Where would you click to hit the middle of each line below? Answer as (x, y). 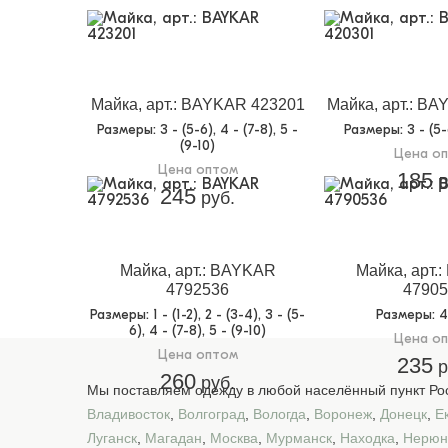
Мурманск (299, 438)
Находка (367, 438)
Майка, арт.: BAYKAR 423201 (197, 105)
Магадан (173, 438)
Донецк (403, 414)
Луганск (112, 438)
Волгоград (211, 414)
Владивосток (128, 414)
